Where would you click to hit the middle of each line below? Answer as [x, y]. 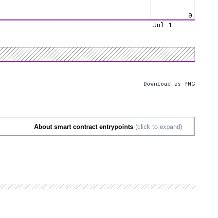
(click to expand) [158, 127]
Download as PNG [169, 84]
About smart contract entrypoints [84, 127]
